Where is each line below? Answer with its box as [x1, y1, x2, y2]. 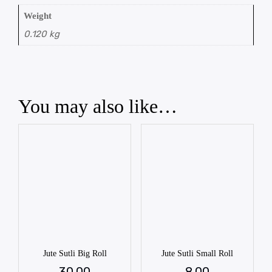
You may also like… [18, 95, 177, 117]
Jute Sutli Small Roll [161, 248, 233, 258]
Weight [23, 11, 52, 21]
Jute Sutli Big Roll [42, 248, 107, 258]
